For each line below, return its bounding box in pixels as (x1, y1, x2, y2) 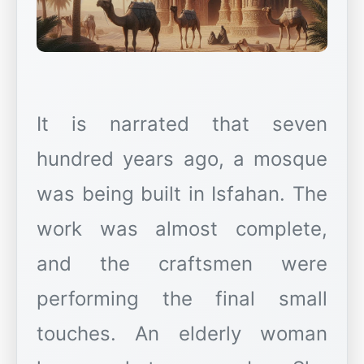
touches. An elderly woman (37, 322, 327, 345)
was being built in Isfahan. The (37, 182, 327, 206)
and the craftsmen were (37, 252, 327, 275)
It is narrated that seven (37, 112, 327, 136)
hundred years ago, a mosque (37, 147, 327, 171)
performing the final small (37, 287, 327, 310)
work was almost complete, (37, 217, 327, 240)
